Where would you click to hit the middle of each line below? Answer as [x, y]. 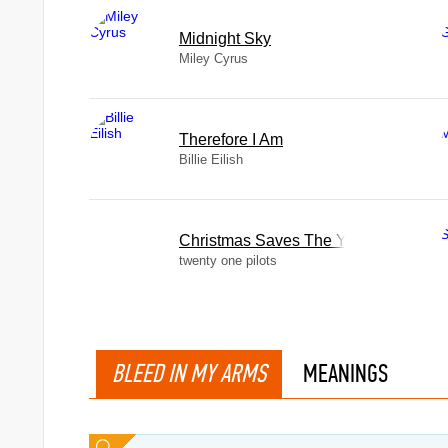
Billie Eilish [211, 159]
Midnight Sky [225, 38]
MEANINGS [345, 373]
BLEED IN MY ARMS [189, 373]
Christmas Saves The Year [274, 240]
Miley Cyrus [213, 58]
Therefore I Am [231, 139]
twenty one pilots [228, 260]
